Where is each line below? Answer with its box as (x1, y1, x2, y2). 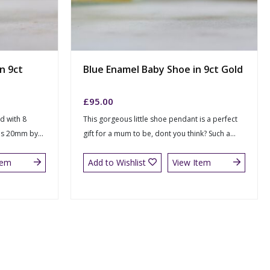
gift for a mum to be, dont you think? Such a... (83, 128, 236, 139)
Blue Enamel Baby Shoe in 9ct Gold (83, 62, 243, 76)
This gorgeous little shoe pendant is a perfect (83, 114, 237, 125)
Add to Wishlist (88, 157, 146, 169)
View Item (172, 157, 211, 169)
